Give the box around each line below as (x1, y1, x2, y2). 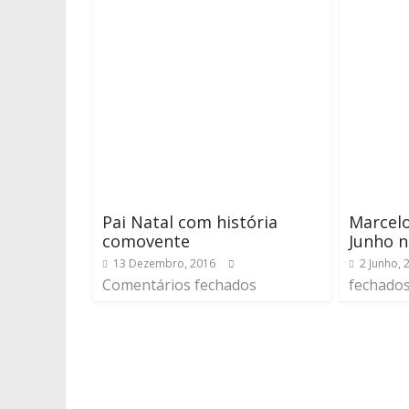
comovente (102, 230, 190, 252)
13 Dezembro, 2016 (113, 256, 215, 271)
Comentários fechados (102, 275, 257, 295)
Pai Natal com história (102, 211, 278, 233)
